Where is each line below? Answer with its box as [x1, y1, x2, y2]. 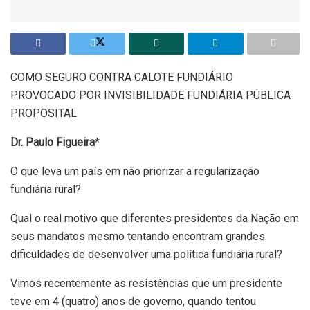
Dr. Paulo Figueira [10, 135, 95, 149]
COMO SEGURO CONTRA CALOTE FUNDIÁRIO [10, 70, 233, 84]
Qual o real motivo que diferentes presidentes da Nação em [10, 211, 299, 225]
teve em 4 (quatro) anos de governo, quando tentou [10, 294, 256, 308]
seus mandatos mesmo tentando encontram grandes [10, 229, 265, 243]
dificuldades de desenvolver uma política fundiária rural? [10, 247, 282, 261]
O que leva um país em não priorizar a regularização [10, 164, 259, 178]
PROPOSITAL [10, 106, 77, 120]
